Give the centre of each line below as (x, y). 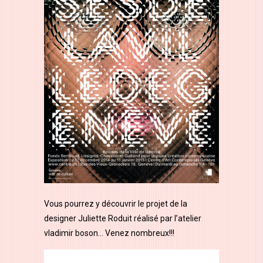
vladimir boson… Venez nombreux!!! (109, 233)
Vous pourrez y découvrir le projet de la (116, 204)
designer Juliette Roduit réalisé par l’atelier (123, 219)
